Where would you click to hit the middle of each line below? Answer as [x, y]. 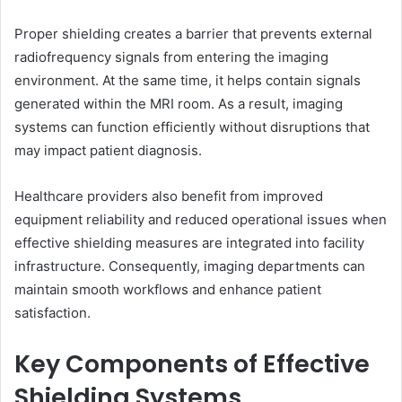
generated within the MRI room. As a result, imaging [179, 104]
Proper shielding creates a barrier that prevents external [193, 34]
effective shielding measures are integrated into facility [189, 243]
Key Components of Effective [192, 364]
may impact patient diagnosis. [108, 151]
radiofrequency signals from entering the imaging [171, 57]
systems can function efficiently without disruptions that [192, 127]
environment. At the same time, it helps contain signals [188, 81]
